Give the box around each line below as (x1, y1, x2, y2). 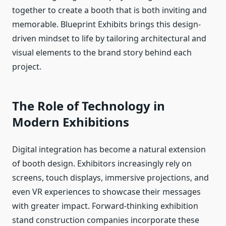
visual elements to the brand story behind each (12, 47, 192, 59)
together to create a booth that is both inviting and (12, 5, 207, 16)
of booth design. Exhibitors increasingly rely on (12, 158, 192, 169)
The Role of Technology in (12, 97, 165, 115)
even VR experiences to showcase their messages (12, 186, 201, 198)
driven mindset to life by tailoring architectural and (12, 33, 206, 44)
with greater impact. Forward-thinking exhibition (12, 200, 198, 212)
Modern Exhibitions (12, 114, 129, 131)
